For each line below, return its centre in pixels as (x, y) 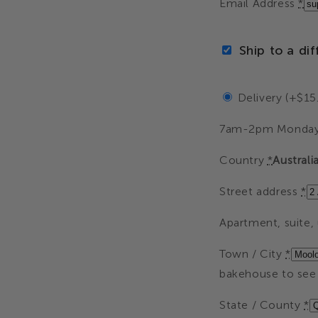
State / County (262, 305)
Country (243, 160)
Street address (260, 191)
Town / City (253, 254)
